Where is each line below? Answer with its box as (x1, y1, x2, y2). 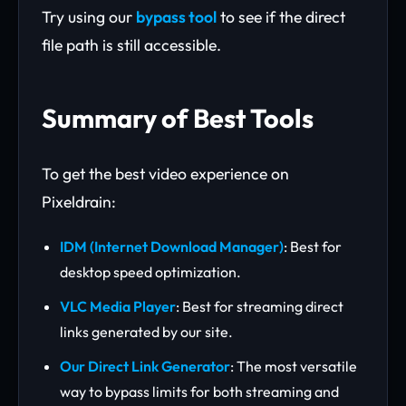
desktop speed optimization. (60, 263, 241, 281)
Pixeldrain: (42, 191, 116, 212)
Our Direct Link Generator (60, 357, 230, 375)
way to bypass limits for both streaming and (60, 382, 339, 401)
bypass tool (136, 6, 217, 27)
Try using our (42, 6, 136, 27)
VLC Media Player (60, 297, 176, 315)
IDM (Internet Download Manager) (60, 237, 284, 256)
